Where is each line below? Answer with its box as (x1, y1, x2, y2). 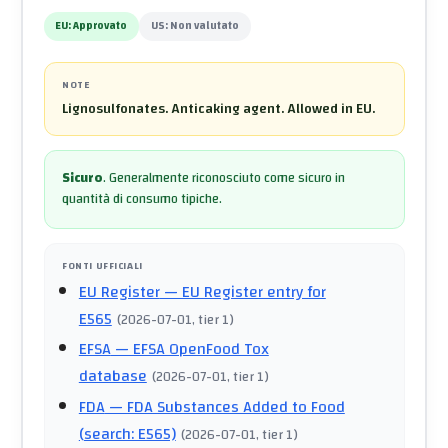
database (78, 361, 147, 392)
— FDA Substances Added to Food (104, 391, 345, 422)
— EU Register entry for (159, 276, 326, 307)
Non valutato (170, 16, 240, 37)
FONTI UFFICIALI (62, 256, 143, 275)
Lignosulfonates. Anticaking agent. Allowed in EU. (62, 95, 375, 122)
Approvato (73, 16, 128, 37)
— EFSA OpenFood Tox (110, 334, 269, 365)
